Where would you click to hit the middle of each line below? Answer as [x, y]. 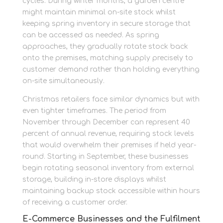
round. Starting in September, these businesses [105, 157]
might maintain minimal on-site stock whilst [99, 12]
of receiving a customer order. [75, 202]
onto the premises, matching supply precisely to [108, 58]
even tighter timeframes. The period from [94, 111]
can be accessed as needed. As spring [91, 35]
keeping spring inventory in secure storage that [106, 24]
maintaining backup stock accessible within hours [111, 191]
